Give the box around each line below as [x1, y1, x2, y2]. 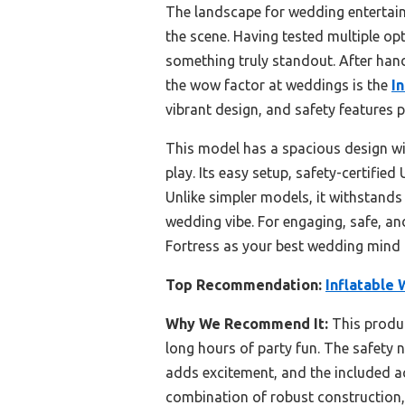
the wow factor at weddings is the [165, 77, 391, 94]
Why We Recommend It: [165, 316, 328, 333]
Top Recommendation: [165, 277, 322, 294]
